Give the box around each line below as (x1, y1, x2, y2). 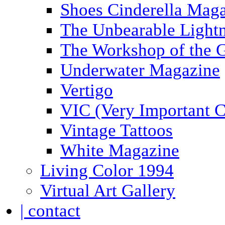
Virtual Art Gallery (40, 181, 175, 200)
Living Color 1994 (40, 161, 174, 180)
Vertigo (60, 80, 113, 100)
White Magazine (60, 141, 179, 160)
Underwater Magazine (60, 60, 220, 80)
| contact (20, 201, 80, 220)
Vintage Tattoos (60, 121, 173, 140)
